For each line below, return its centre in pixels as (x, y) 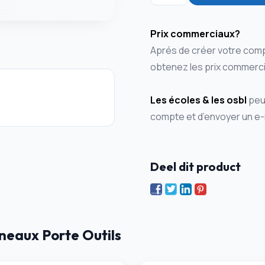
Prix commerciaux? (195, 34)
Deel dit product (195, 167)
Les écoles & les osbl (198, 100)
